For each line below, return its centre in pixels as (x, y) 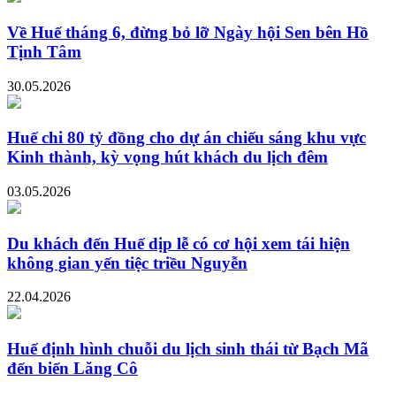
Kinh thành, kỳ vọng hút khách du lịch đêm (168, 157)
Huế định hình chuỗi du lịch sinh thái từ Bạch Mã (188, 349)
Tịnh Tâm (44, 51)
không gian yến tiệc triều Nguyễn (127, 263)
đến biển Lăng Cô (72, 369)
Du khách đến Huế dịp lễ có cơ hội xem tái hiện (179, 243)
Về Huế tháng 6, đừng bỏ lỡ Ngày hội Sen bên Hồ (188, 32)
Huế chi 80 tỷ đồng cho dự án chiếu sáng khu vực (187, 138)
